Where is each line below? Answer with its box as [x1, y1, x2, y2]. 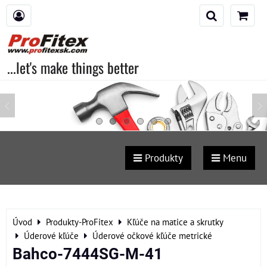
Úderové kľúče [24, 229, 79, 241]
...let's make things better [7, 57, 139, 78]
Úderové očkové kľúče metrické [92, 229, 212, 241]
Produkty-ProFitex [46, 216, 113, 228]
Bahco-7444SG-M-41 [13, 245, 163, 263]
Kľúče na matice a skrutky [127, 216, 223, 228]
